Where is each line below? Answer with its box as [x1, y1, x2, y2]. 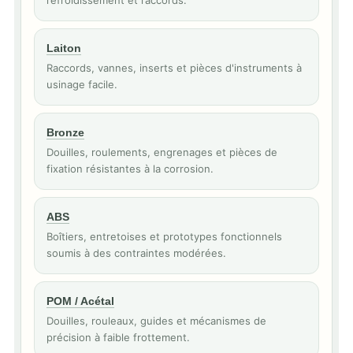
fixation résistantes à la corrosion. [46, 162, 214, 175]
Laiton [46, 42, 81, 54]
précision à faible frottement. [46, 331, 190, 344]
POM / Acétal [46, 295, 114, 307]
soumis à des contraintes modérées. [46, 247, 226, 259]
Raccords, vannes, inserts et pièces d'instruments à [46, 61, 302, 74]
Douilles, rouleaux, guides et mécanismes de [46, 314, 266, 327]
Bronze [46, 126, 84, 139]
